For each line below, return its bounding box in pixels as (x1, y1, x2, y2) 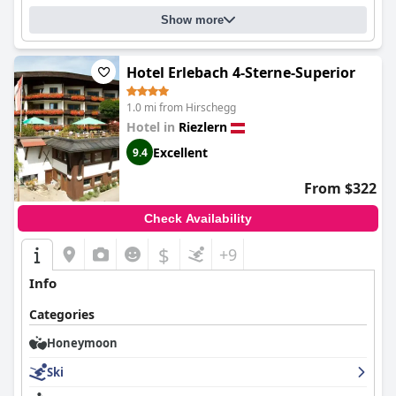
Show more (161, 13, 224, 27)
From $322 (304, 179, 377, 198)
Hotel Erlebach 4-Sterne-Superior (126, 63, 355, 82)
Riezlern (179, 118, 227, 135)
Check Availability (144, 211, 252, 225)
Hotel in (126, 118, 179, 135)
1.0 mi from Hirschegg (126, 100, 236, 115)
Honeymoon (47, 335, 118, 351)
